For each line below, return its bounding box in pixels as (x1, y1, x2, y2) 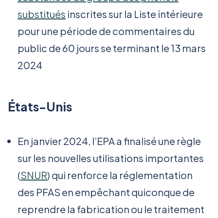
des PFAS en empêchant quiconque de (18, 186, 195, 199)
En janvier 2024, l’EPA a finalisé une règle (18, 135, 201, 147)
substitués (18, 8, 66, 20)
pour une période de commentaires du (18, 25, 195, 37)
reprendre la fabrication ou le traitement (18, 203, 204, 216)
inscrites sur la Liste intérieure (66, 8, 203, 20)
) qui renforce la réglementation (47, 169, 193, 182)
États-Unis (8, 99, 72, 115)
